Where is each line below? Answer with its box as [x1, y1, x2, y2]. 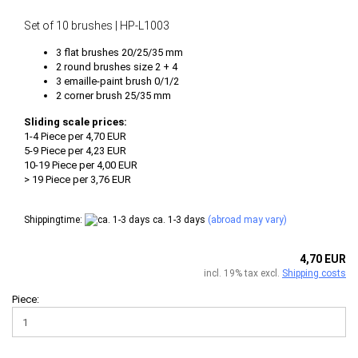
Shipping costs [282, 268, 346, 280]
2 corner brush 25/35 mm [56, 89, 173, 101]
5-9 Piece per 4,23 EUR [24, 144, 126, 157]
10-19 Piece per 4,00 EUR [24, 158, 137, 171]
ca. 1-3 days [150, 213, 205, 225]
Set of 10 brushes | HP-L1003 [24, 18, 169, 32]
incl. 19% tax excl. [204, 268, 282, 280]
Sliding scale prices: [24, 115, 127, 128]
